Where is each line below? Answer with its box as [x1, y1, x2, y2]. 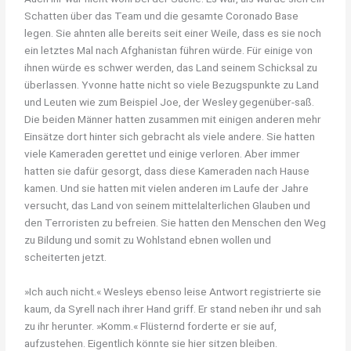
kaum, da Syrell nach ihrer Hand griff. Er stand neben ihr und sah [24, 302, 322, 315]
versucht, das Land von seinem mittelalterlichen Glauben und [24, 198, 311, 212]
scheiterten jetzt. [24, 250, 107, 263]
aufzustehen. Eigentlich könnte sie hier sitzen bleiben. [24, 336, 278, 349]
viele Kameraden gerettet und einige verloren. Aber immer [24, 147, 301, 160]
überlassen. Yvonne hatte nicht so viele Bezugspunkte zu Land [24, 78, 320, 91]
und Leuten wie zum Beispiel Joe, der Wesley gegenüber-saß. [24, 95, 315, 108]
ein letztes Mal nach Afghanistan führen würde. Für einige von [24, 43, 313, 56]
